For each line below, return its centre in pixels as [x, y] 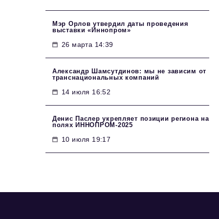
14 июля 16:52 [86, 92]
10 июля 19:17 [86, 139]
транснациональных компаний [106, 77]
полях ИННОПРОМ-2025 [93, 125]
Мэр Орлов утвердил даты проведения [120, 24]
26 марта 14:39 [88, 44]
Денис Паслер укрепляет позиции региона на [131, 119]
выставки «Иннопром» [92, 30]
